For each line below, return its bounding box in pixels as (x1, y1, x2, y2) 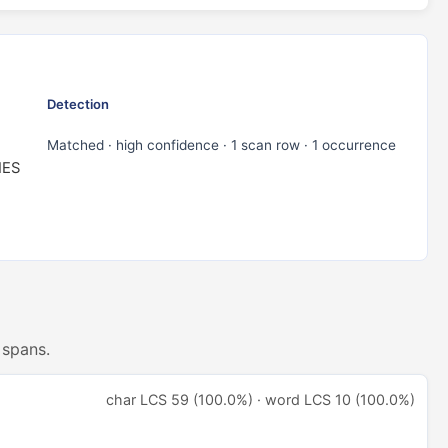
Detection (47, 96, 109, 112)
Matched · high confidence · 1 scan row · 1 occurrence (47, 137, 396, 153)
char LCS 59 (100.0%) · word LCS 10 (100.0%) (106, 391, 415, 408)
